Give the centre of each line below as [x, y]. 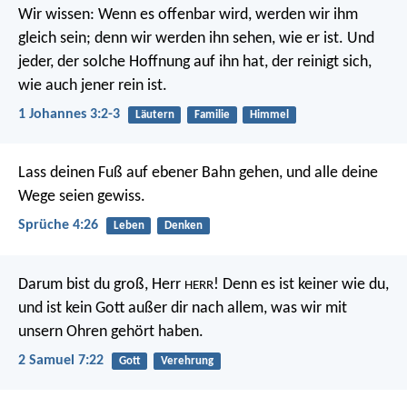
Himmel [269, 114]
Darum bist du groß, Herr [101, 284]
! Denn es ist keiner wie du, [301, 284]
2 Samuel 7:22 [61, 360]
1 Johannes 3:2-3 [69, 114]
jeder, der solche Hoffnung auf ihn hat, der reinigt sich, [195, 62]
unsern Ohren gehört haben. [111, 332]
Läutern [154, 114]
